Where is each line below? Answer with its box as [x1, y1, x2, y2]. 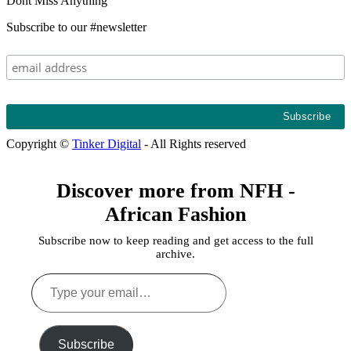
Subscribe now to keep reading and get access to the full [38, 234, 313, 248]
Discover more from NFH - [56, 179, 295, 203]
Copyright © [6, 137, 72, 151]
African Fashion [105, 203, 246, 226]
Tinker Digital [72, 137, 141, 151]
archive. [156, 248, 195, 261]
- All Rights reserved [141, 137, 246, 151]
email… [31, 301, 70, 315]
